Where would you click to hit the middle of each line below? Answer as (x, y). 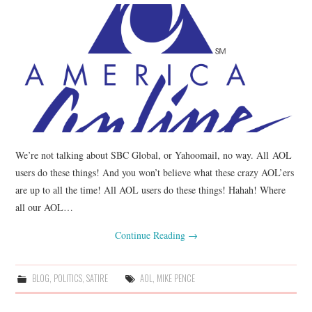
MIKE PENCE (175, 278)
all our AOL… (45, 207)
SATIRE (97, 278)
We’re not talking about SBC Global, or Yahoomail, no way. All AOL (154, 155)
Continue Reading (151, 235)
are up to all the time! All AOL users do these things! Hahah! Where (151, 189)
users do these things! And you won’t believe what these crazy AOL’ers (155, 172)
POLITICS (68, 278)
